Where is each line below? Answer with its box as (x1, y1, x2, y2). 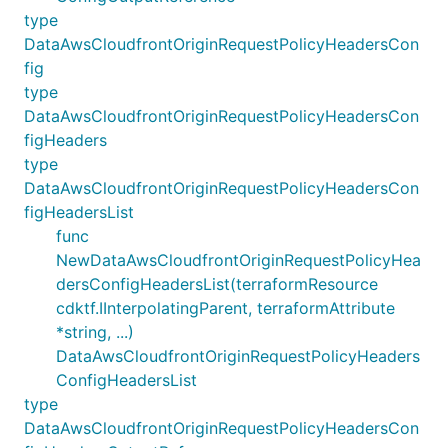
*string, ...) (56, 321, 134, 342)
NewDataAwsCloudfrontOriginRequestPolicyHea (56, 249, 421, 270)
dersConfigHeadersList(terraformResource (56, 273, 378, 294)
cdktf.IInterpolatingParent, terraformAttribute (56, 297, 395, 318)
